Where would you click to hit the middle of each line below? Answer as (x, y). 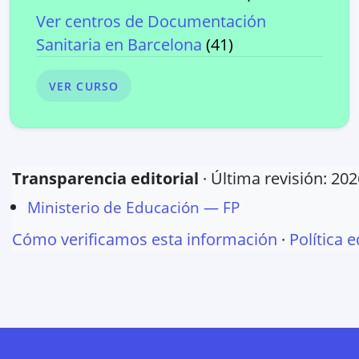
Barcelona (165, 44)
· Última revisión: (265, 178)
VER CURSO (84, 86)
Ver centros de (92, 21)
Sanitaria (69, 44)
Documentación (207, 21)
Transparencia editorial (105, 178)
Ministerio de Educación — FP (134, 207)
